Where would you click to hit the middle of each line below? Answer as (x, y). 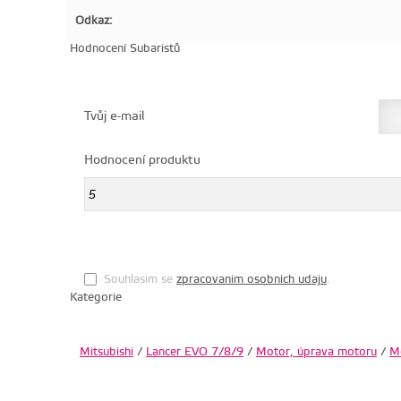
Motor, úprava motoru (316, 351)
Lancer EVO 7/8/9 (194, 351)
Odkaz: (94, 20)
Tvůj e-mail (114, 116)
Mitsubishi (106, 351)
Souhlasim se (140, 279)
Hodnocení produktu (142, 160)
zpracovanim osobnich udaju (251, 279)
